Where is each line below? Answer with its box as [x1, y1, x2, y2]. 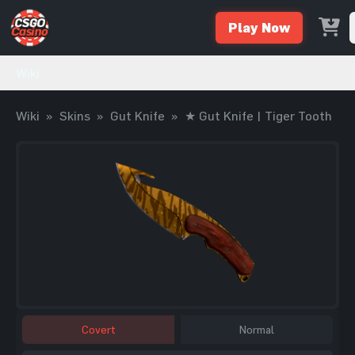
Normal [239, 322, 274, 336]
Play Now [228, 20, 290, 35]
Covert [82, 322, 115, 336]
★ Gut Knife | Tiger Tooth [185, 109, 332, 123]
